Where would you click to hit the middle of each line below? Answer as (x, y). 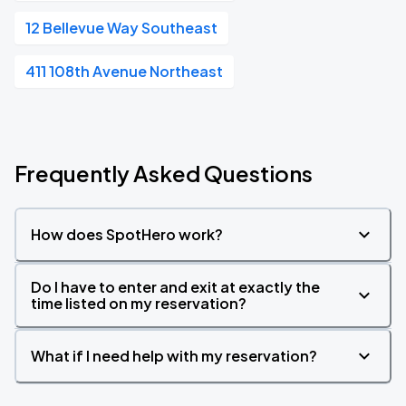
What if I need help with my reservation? (174, 356)
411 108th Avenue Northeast (124, 71)
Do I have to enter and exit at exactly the (175, 287)
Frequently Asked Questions (164, 173)
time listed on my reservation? (139, 303)
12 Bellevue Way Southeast (121, 28)
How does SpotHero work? (127, 234)
